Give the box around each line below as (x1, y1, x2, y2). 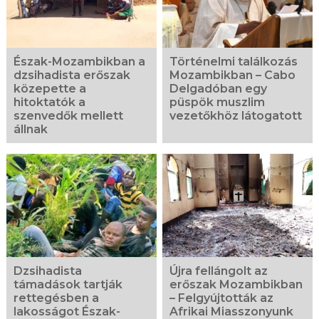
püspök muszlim (169, 95, 266, 109)
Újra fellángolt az (169, 263, 268, 278)
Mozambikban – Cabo (169, 68, 296, 82)
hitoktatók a (13, 95, 85, 109)
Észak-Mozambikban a (13, 54, 145, 68)
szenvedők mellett (13, 108, 123, 122)
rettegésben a (13, 291, 99, 305)
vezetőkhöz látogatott (169, 108, 303, 122)
